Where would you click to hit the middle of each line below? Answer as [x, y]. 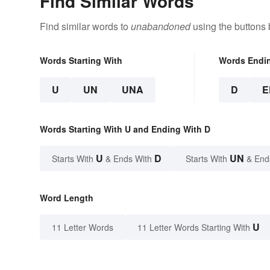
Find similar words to [85, 26]
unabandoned [161, 26]
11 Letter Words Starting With [194, 227]
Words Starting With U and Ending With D [125, 129]
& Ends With [129, 158]
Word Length [67, 197]
